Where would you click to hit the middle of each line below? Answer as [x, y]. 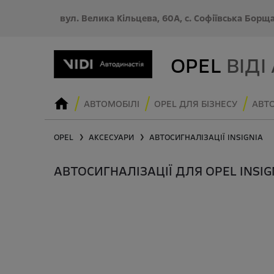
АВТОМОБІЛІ [111, 104]
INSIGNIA [245, 138]
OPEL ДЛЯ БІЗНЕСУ [195, 104]
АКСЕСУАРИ [111, 138]
